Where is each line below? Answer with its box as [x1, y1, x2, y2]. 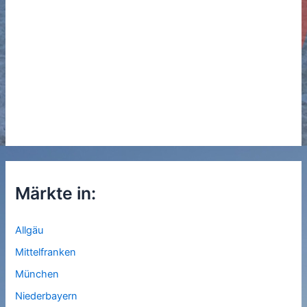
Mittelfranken [15, 246, 77, 259]
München [15, 268, 60, 281]
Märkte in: [15, 183, 97, 204]
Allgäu [15, 224, 44, 237]
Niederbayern [15, 290, 78, 302]
